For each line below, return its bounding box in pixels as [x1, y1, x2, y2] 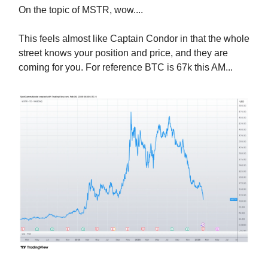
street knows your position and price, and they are [19, 47, 228, 58]
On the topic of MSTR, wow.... [19, 4, 143, 15]
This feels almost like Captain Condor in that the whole [19, 33, 249, 44]
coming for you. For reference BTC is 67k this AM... [19, 62, 233, 72]
